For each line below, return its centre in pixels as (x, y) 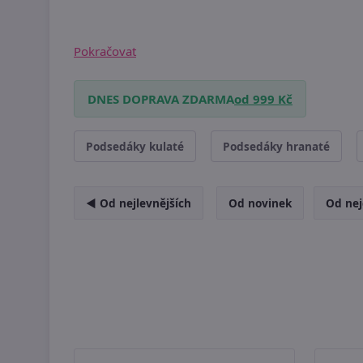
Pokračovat (105, 51)
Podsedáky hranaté (276, 146)
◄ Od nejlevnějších (139, 203)
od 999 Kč (263, 99)
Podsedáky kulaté (135, 146)
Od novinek (260, 203)
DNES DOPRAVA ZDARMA (161, 99)
